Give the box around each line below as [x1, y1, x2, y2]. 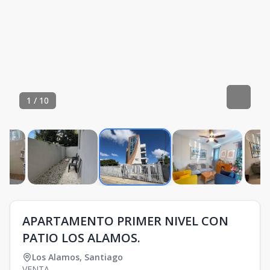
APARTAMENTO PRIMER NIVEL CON [22, 213, 228, 229]
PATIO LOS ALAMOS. [22, 230, 140, 246]
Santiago [84, 251, 123, 263]
